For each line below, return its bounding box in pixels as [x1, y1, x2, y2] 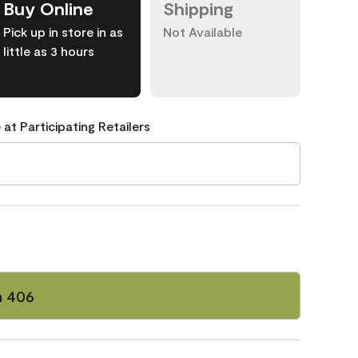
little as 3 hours [3, 43, 94, 58]
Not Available [163, 24, 242, 39]
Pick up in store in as [3, 24, 123, 39]
